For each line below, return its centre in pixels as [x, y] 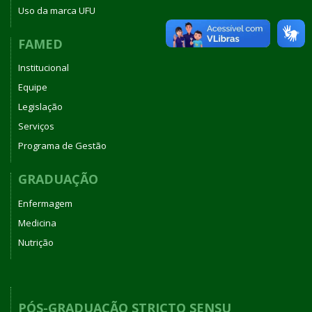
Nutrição [36, 242]
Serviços [36, 126]
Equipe [33, 87]
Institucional [44, 68]
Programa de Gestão [62, 146]
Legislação [40, 107]
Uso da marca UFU [57, 10]
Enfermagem [45, 203]
